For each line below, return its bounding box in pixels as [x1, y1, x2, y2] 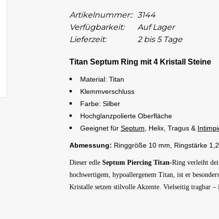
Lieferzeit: [69, 35, 106, 44]
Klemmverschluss [80, 88, 134, 95]
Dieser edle [69, 159, 102, 166]
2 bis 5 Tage [137, 35, 182, 44]
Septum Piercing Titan [102, 159, 170, 166]
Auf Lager [137, 22, 175, 32]
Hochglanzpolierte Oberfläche [80, 112, 172, 120]
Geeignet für [80, 124, 121, 132]
